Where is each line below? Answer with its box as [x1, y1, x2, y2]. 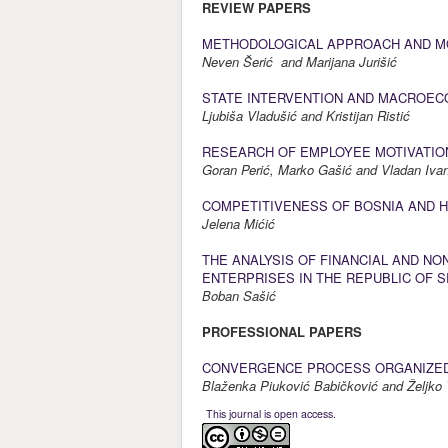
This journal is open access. [206, 406, 336, 421]
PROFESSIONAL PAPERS [202, 322, 362, 341]
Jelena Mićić [202, 214, 287, 233]
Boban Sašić [202, 286, 288, 305]
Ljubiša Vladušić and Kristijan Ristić [202, 106, 418, 125]
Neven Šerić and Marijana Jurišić [202, 52, 409, 71]
